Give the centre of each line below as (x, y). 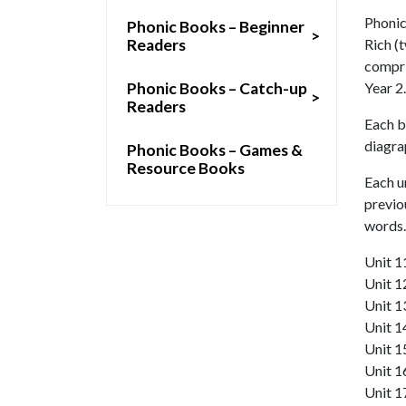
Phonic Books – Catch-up (217, 88)
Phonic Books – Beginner (216, 26)
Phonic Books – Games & (215, 150)
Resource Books (186, 168)
